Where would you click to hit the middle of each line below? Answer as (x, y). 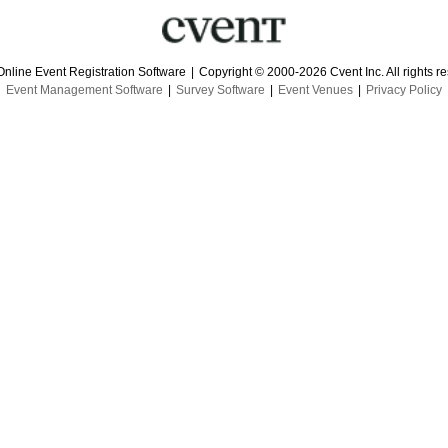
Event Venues (315, 90)
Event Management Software (84, 90)
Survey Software (220, 90)
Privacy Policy (404, 90)
